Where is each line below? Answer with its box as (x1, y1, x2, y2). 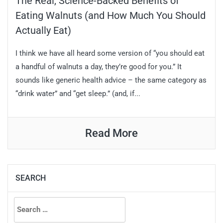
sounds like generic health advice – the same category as (15, 76, 207, 85)
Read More (85, 127, 138, 140)
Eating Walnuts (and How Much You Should (15, 9, 206, 22)
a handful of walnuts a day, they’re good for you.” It (15, 62, 182, 72)
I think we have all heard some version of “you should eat (15, 49, 205, 58)
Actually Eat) (15, 24, 71, 37)
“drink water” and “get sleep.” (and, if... (15, 89, 140, 99)
